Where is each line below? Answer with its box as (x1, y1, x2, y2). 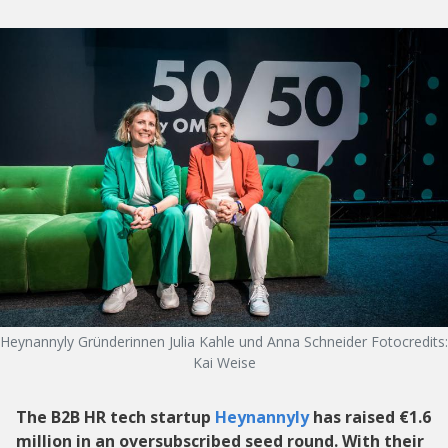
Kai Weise (192, 353, 256, 373)
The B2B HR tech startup (16, 406, 215, 429)
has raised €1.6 (309, 406, 431, 429)
